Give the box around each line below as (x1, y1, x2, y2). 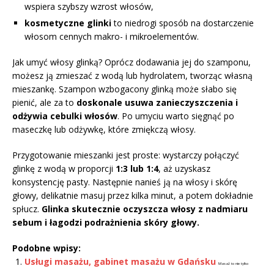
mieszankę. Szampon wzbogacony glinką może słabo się (12, 83, 237, 95)
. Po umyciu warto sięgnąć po (117, 109, 234, 122)
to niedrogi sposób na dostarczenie (111, 17, 254, 29)
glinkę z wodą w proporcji (12, 162, 116, 174)
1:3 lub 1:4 (116, 162, 158, 174)
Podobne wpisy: (12, 242, 81, 254)
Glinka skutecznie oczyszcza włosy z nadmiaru (42, 202, 248, 215)
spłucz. (12, 202, 42, 215)
